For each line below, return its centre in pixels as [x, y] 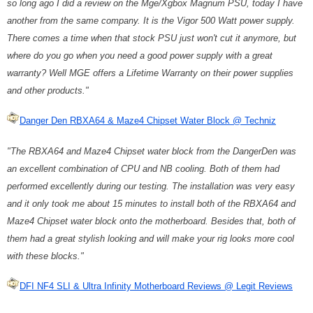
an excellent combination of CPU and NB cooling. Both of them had [143, 168]
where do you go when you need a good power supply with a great [140, 55]
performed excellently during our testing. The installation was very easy [151, 186]
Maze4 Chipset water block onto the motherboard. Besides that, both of [151, 221]
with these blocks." [45, 256]
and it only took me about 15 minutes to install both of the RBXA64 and [151, 203]
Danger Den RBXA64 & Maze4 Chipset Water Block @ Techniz [148, 120]
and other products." [48, 90]
